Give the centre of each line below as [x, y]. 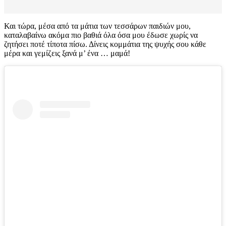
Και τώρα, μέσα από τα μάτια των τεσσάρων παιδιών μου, [97, 26]
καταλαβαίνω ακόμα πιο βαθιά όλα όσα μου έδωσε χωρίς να [101, 35]
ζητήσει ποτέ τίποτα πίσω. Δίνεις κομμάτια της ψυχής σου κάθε [105, 44]
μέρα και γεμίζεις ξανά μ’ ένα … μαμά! [67, 53]
